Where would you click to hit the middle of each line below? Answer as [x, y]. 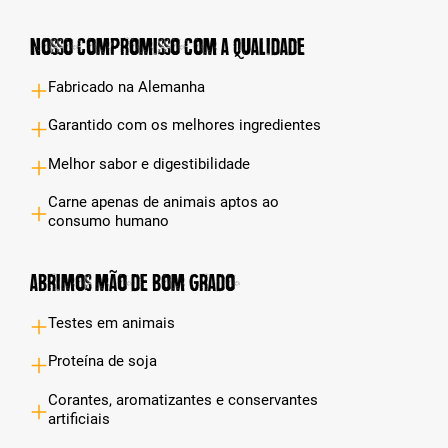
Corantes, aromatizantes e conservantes [183, 399]
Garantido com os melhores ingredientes [185, 125]
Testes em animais [112, 323]
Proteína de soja [103, 361]
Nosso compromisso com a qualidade [167, 46]
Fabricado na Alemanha [127, 86]
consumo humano [109, 221]
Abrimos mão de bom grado [132, 283]
